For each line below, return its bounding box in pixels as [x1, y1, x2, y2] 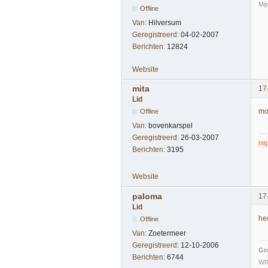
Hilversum [148, 19, 181, 28]
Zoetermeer [148, 229, 186, 237]
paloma [132, 191, 162, 201]
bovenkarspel [148, 121, 193, 130]
